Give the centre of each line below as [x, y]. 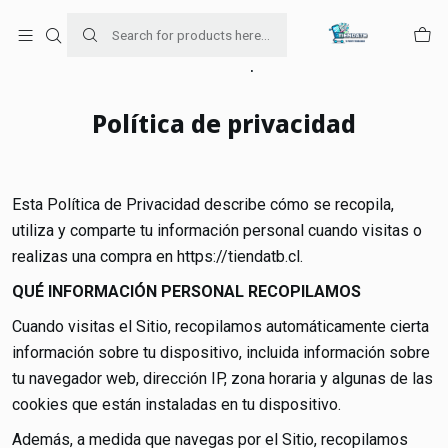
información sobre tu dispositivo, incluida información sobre [221, 352]
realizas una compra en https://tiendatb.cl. [157, 256]
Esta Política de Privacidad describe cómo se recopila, [203, 204]
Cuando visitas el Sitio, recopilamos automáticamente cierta [220, 326]
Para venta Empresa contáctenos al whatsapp [182, 23]
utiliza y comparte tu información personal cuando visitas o [217, 230]
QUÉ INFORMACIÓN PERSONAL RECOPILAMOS [186, 291]
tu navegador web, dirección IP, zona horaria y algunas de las [222, 378]
